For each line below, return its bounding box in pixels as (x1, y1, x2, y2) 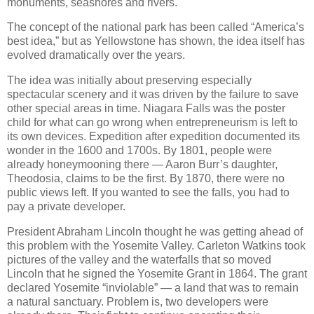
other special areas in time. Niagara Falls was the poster (7, 102, 285, 115)
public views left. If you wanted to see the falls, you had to (7, 186, 289, 199)
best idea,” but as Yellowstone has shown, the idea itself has (7, 35, 305, 48)
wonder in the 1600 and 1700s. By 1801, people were (7, 144, 272, 157)
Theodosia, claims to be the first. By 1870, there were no (7, 172, 285, 185)
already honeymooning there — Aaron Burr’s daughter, (7, 158, 278, 171)
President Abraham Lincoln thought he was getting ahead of (7, 226, 303, 238)
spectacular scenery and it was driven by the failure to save (7, 88, 299, 101)
